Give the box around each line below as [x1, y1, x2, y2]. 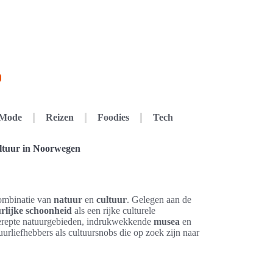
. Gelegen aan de [127, 194, 191, 205]
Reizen [45, 112, 74, 122]
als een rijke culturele [72, 205, 155, 216]
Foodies [97, 112, 129, 122]
